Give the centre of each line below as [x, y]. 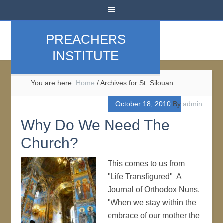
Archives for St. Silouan [136, 83]
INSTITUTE [86, 56]
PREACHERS [86, 39]
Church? [50, 143]
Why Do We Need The [96, 125]
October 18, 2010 [143, 104]
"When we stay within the [152, 202]
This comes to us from [146, 164]
